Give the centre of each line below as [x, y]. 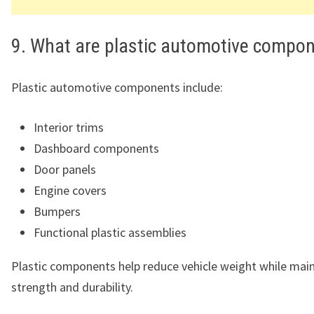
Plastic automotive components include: [117, 88]
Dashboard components [96, 149]
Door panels [65, 170]
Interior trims [69, 128]
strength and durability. [72, 287]
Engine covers [70, 191]
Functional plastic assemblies [110, 233]
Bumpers [57, 212]
